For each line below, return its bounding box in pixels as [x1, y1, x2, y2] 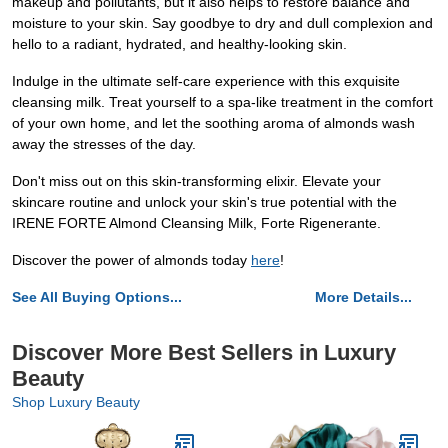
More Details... [315, 289, 412, 305]
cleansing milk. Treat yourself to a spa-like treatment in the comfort [12, 94, 433, 110]
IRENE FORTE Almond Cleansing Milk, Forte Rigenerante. [12, 215, 381, 231]
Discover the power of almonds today [12, 252, 251, 268]
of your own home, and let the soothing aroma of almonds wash [12, 115, 415, 131]
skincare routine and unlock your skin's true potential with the [12, 194, 397, 210]
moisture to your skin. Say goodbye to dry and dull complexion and [12, 15, 433, 31]
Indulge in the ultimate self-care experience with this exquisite [12, 73, 400, 89]
